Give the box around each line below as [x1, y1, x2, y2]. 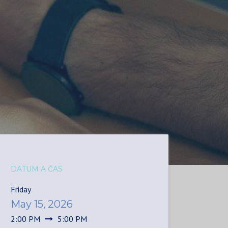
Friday [11, 184, 31, 195]
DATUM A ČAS [11, 164, 63, 174]
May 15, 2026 [11, 198, 73, 211]
